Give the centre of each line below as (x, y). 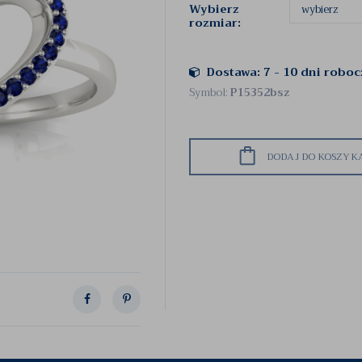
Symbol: (210, 93)
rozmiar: (215, 23)
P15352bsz (260, 93)
